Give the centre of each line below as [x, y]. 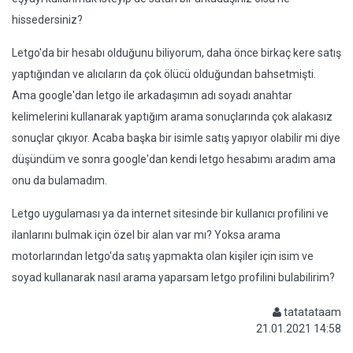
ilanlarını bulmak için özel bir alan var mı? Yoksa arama [146, 235]
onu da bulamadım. [59, 180]
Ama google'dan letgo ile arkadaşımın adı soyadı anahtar [152, 95]
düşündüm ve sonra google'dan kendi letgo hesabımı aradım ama [174, 159]
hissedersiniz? [47, 20]
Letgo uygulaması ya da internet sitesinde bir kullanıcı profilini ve [170, 214]
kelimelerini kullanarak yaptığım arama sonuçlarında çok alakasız [172, 117]
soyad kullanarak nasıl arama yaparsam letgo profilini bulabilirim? [173, 277]
